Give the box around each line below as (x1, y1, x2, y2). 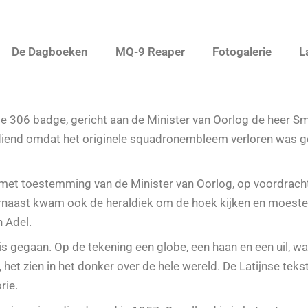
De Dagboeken (12, 45, 88, 58)
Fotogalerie (212, 45, 272, 58)
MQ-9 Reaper (115, 45, 185, 58)
